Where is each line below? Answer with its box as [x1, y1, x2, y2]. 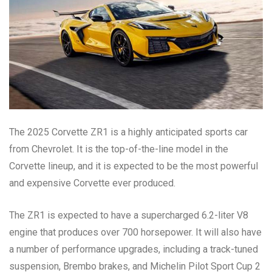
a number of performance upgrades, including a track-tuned [9, 243, 258, 255]
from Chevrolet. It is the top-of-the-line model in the [9, 143, 228, 155]
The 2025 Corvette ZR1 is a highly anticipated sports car [9, 126, 248, 138]
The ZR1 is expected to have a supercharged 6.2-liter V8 [9, 209, 248, 221]
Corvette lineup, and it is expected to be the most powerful [9, 160, 258, 172]
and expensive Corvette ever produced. [9, 177, 175, 189]
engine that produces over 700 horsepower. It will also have [9, 226, 262, 238]
